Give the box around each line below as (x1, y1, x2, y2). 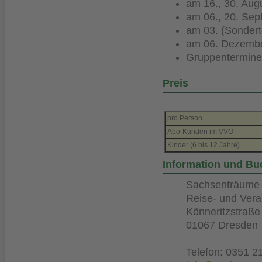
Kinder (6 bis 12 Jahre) (167, 140, 240, 149)
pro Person (167, 113, 202, 122)
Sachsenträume (186, 179, 260, 191)
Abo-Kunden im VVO (167, 127, 233, 136)
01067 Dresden (186, 219, 258, 232)
